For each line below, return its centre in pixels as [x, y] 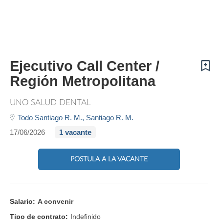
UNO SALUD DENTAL [50, 102]
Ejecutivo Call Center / [85, 66]
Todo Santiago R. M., [52, 118]
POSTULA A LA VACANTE [109, 159]
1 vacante [75, 132]
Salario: [22, 201]
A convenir [55, 201]
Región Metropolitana [83, 81]
